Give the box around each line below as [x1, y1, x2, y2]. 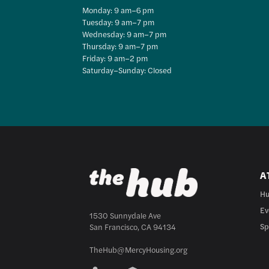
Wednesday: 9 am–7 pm [82, 28, 167, 40]
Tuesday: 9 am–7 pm [82, 16, 155, 28]
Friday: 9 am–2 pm [82, 52, 148, 64]
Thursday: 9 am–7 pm [82, 40, 159, 52]
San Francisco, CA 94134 [89, 220, 177, 232]
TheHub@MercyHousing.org [89, 243, 188, 255]
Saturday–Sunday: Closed [82, 64, 172, 76]
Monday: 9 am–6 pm [82, 4, 154, 16]
